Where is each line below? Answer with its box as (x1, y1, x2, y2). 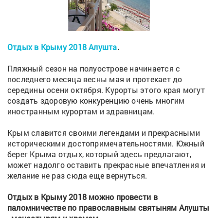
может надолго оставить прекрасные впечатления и (7, 159, 206, 170)
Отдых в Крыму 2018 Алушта (7, 41, 117, 52)
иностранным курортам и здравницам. (7, 106, 155, 116)
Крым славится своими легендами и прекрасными (7, 127, 200, 138)
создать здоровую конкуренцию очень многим (7, 95, 185, 106)
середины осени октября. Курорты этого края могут (7, 84, 205, 95)
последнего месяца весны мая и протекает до (7, 73, 182, 84)
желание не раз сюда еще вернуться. (7, 170, 147, 181)
